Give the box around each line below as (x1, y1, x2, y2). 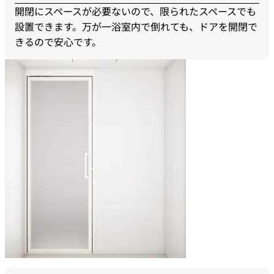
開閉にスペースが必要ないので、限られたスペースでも (15, 4, 256, 19)
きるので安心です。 (15, 34, 102, 50)
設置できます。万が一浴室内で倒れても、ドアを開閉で (15, 19, 257, 34)
